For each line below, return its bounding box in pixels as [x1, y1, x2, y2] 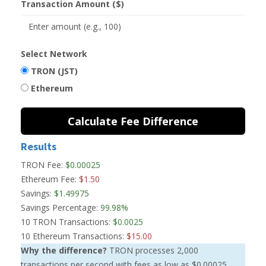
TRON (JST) [31, 65, 78, 77]
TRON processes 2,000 [107, 245, 198, 256]
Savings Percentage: [21, 202, 98, 213]
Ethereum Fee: [21, 173, 77, 185]
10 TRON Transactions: [21, 216, 110, 227]
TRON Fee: [21, 159, 63, 170]
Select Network [21, 48, 87, 59]
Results [21, 140, 56, 153]
